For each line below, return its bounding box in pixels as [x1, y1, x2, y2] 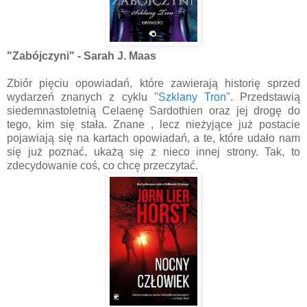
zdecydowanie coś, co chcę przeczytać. [7, 159, 198, 171]
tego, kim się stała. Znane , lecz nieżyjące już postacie [7, 118, 300, 130]
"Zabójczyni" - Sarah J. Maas [7, 49, 156, 62]
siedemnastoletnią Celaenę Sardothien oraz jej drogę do [7, 104, 300, 116]
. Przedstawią [230, 90, 301, 103]
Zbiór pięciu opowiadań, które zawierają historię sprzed [7, 77, 300, 89]
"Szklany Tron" [153, 90, 230, 103]
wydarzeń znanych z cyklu [7, 90, 154, 103]
